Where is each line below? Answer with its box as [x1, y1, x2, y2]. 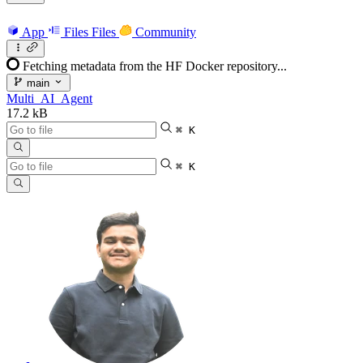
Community [135, 24, 196, 39]
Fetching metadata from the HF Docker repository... [23, 58, 287, 73]
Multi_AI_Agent [6, 92, 92, 106]
